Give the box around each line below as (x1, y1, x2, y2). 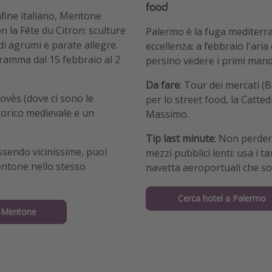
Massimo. (146, 107, 189, 121)
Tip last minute (146, 131, 214, 145)
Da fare (146, 78, 180, 92)
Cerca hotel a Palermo (177, 192, 266, 205)
